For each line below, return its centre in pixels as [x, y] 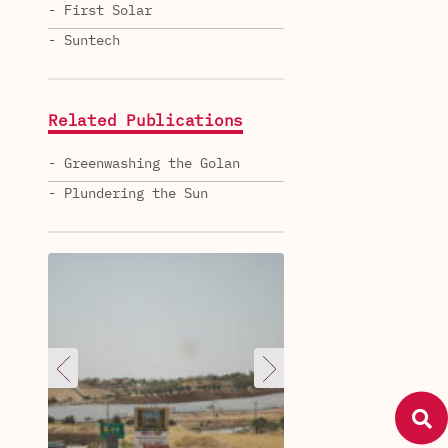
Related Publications [145, 121]
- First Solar [100, 10]
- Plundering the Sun [128, 193]
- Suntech [84, 40]
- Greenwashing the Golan [144, 163]
